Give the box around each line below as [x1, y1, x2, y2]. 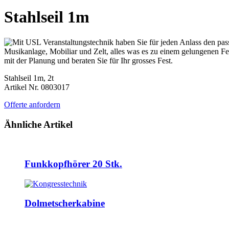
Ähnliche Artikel [4, 119, 73, 130]
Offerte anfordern [4, 100, 60, 109]
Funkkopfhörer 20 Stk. [25, 158, 122, 170]
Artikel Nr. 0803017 [4, 82, 70, 91]
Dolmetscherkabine [25, 198, 105, 209]
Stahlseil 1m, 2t [4, 73, 54, 82]
